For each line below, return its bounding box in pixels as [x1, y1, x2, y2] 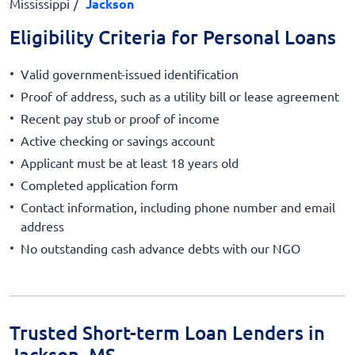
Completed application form [21, 176, 178, 193]
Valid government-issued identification [21, 65, 239, 82]
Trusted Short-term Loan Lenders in [10, 319, 325, 345]
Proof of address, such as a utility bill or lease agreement [21, 87, 339, 104]
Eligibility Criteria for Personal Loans [10, 25, 336, 49]
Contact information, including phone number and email [21, 198, 335, 215]
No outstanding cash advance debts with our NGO [21, 239, 300, 256]
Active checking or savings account [21, 132, 215, 148]
